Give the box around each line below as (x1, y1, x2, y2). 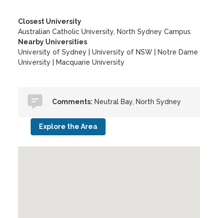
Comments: (52, 98, 93, 106)
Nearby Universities (18, 38, 88, 46)
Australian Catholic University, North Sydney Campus (18, 28, 191, 36)
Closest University (18, 18, 82, 25)
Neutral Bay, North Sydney (92, 98, 182, 106)
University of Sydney (18, 48, 87, 56)
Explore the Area (39, 123, 98, 130)
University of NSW (92, 48, 153, 56)
